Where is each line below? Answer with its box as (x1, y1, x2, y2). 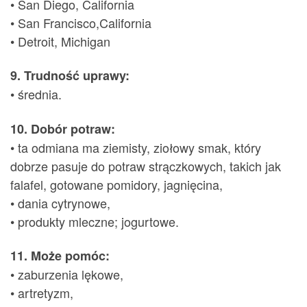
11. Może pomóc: (10, 247, 110, 265)
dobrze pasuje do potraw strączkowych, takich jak (10, 156, 281, 175)
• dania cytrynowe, (10, 193, 110, 212)
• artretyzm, (10, 284, 73, 302)
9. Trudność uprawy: (10, 66, 130, 85)
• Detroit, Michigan (10, 32, 110, 50)
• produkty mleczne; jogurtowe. (10, 212, 179, 230)
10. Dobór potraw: (10, 119, 115, 138)
